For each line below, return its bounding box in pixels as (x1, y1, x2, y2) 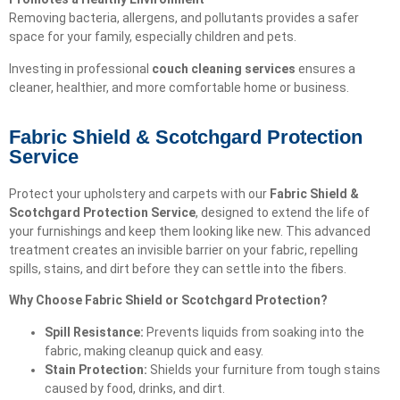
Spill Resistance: (45, 324, 144, 339)
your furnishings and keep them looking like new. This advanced (9, 224, 371, 239)
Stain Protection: (45, 362, 147, 377)
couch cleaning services (152, 61, 296, 76)
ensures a (296, 61, 355, 76)
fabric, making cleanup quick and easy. (45, 343, 263, 358)
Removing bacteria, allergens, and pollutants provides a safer (9, 11, 359, 26)
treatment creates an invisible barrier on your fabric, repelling (9, 243, 358, 258)
